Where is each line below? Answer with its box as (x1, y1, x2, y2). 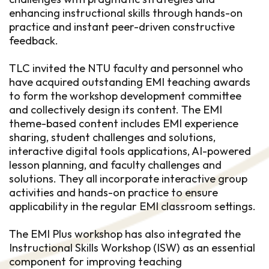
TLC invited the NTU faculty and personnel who (9, 61, 243, 75)
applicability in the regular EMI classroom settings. (9, 199, 256, 213)
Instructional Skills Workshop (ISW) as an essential (9, 241, 255, 255)
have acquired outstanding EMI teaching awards (9, 75, 250, 89)
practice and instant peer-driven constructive (9, 20, 235, 34)
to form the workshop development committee (9, 89, 241, 103)
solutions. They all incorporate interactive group (9, 172, 247, 186)
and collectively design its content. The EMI (9, 103, 222, 116)
